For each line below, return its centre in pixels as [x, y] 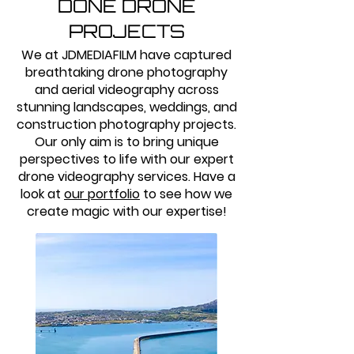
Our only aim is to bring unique [126, 142]
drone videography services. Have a [126, 177]
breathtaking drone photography [126, 72]
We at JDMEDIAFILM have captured [126, 55]
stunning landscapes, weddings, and [126, 107]
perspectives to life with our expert [126, 159]
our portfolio [102, 194]
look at [42, 194]
